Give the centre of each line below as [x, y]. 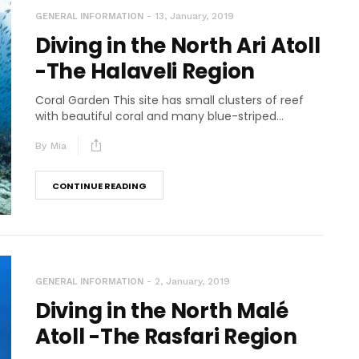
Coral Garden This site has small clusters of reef [169, 100]
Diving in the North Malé [162, 311]
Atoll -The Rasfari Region [166, 336]
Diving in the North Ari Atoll [178, 45]
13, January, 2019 [194, 16]
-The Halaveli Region [145, 71]
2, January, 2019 [192, 281]
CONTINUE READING [99, 186]
